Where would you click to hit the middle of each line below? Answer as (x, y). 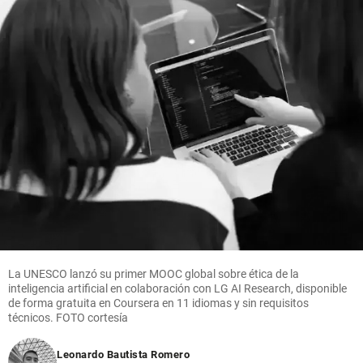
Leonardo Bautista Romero (123, 355)
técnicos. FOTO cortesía (68, 318)
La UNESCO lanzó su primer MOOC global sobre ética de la (154, 274)
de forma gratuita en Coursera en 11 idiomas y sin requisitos (158, 303)
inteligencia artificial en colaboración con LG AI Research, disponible (177, 289)
